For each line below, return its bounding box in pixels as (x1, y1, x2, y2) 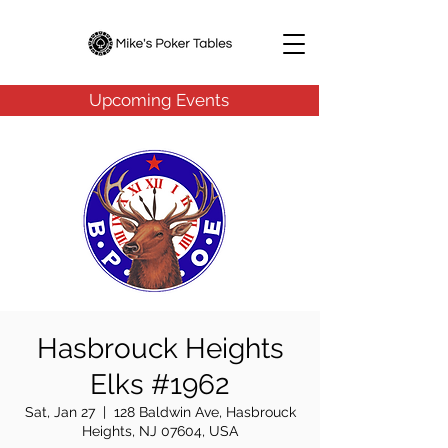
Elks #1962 (90, 368, 230, 401)
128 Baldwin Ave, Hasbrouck (113, 404, 296, 420)
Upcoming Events (89, 90, 229, 110)
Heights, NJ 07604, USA (82, 423, 238, 439)
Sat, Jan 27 (24, 404, 95, 420)
